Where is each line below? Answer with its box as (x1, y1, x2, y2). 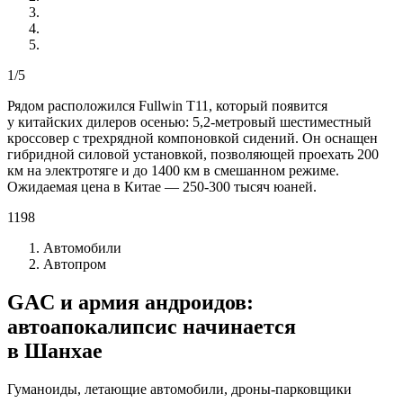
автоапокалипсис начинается (7, 314, 296, 338)
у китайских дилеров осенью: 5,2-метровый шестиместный (7, 113, 372, 130)
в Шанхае (7, 338, 103, 363)
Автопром (43, 255, 106, 272)
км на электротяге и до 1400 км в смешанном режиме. (7, 162, 339, 178)
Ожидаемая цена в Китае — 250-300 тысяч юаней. (7, 178, 317, 194)
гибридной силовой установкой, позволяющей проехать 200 (7, 146, 379, 162)
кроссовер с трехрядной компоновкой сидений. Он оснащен (7, 130, 378, 146)
